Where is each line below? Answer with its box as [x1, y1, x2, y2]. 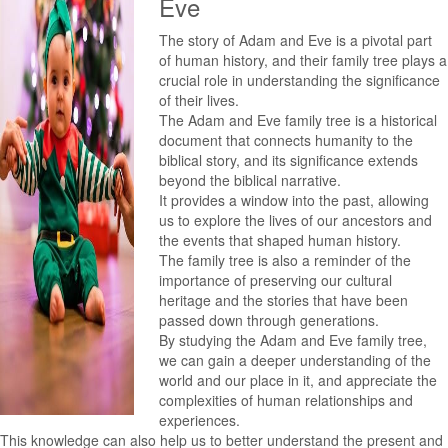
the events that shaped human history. [159, 230, 402, 250]
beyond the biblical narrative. [159, 170, 342, 190]
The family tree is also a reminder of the [159, 250, 412, 270]
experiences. [159, 410, 241, 430]
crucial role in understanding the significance [159, 70, 441, 90]
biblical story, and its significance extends [159, 150, 419, 170]
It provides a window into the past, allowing [159, 190, 430, 210]
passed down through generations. [159, 310, 380, 330]
